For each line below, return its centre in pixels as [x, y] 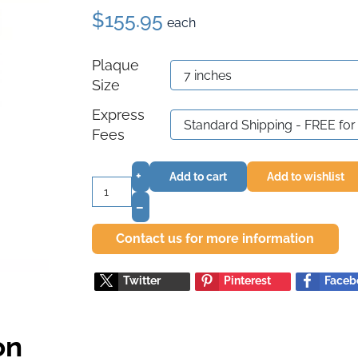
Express [118, 115]
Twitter [142, 280]
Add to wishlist [306, 176]
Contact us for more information [215, 239]
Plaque [115, 65]
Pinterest [247, 280]
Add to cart [198, 176]
